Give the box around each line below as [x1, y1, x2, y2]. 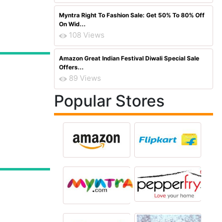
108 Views [69, 30, 105, 40]
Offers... [59, 63, 84, 71]
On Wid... [59, 20, 86, 28]
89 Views [69, 73, 101, 83]
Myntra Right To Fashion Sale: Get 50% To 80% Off [59, 11, 205, 19]
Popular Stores [54, 91, 165, 111]
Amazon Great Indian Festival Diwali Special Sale [59, 55, 199, 62]
